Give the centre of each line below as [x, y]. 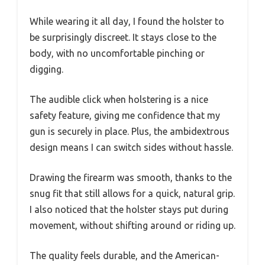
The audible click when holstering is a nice [119, 99]
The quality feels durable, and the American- [125, 256]
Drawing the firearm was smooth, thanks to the [131, 177]
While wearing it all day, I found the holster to [127, 21]
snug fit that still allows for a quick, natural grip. [132, 193]
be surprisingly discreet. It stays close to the [123, 37]
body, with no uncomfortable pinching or [117, 53]
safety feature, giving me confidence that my [125, 115]
